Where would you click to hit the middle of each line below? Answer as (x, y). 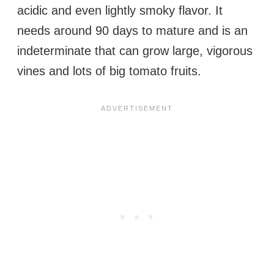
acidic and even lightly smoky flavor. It (120, 11)
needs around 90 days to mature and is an (132, 31)
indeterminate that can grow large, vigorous (135, 51)
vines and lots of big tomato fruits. (109, 71)
